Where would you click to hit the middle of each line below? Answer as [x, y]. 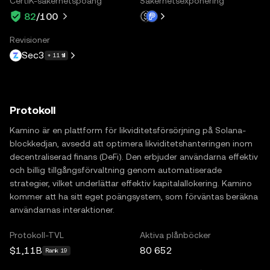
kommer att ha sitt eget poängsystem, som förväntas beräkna [134, 196]
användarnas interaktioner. [62, 209]
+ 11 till [56, 55]
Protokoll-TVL [37, 235]
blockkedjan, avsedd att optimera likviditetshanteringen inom [131, 143]
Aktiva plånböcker [175, 235]
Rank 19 [56, 250]
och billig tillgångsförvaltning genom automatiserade [116, 170]
